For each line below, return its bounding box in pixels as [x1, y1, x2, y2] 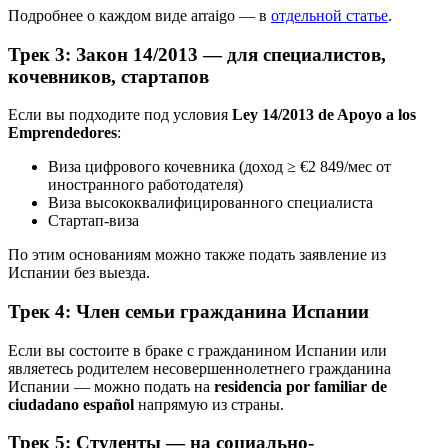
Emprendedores [8, 124, 117, 142]
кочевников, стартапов [8, 65, 209, 87]
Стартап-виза [48, 212, 139, 230]
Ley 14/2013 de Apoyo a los [232, 106, 416, 124]
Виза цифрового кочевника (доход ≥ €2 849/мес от [48, 158, 391, 176]
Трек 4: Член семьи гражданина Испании [8, 300, 369, 322]
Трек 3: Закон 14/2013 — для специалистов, [8, 43, 386, 65]
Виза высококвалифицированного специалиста [48, 194, 373, 212]
